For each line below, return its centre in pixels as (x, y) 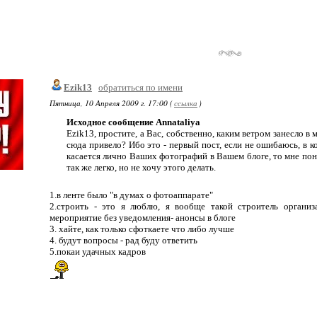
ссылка (186, 103)
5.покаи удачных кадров (98, 252)
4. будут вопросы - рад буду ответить (123, 240)
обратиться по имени (140, 87)
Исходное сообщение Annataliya (133, 122)
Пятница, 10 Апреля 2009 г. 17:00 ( (111, 103)
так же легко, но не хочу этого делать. (141, 167)
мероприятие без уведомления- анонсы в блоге (143, 218)
